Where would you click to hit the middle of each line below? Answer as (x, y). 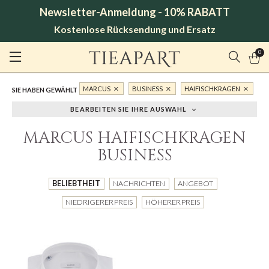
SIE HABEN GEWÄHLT (45, 90)
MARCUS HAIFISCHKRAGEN (134, 138)
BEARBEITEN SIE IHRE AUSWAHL (128, 109)
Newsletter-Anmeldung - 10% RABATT (134, 12)
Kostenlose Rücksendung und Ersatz (134, 29)
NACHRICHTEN (139, 183)
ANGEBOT (196, 183)
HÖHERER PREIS (173, 202)
